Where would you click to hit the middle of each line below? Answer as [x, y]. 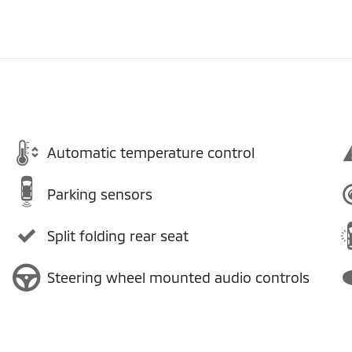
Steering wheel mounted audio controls [178, 277]
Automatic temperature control [151, 152]
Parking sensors [100, 194]
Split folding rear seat [118, 236]
